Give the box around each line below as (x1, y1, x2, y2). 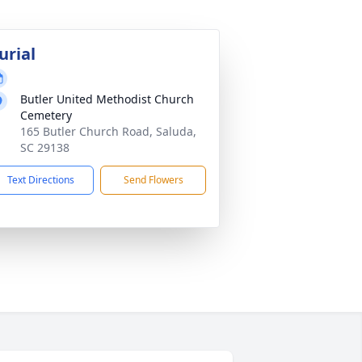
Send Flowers (123, 173, 183, 187)
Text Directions (7, 173, 74, 187)
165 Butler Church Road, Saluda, (20, 124, 196, 139)
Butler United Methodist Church (20, 91, 194, 107)
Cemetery (20, 107, 72, 123)
